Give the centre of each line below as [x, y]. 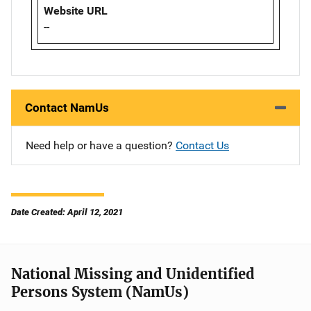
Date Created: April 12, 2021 [67, 212]
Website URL [76, 11]
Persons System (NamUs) [100, 292]
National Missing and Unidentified [133, 274]
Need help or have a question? [101, 146]
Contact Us [202, 146]
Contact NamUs [67, 108]
